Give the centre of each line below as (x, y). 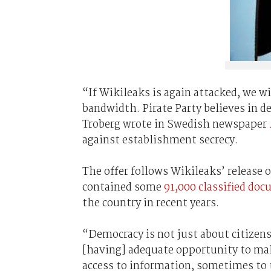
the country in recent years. (150, 203)
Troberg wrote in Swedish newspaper (175, 124)
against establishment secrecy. (160, 140)
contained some (123, 187)
